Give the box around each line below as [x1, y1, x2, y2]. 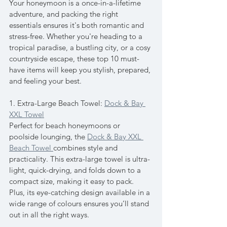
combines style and [53, 143, 120, 153]
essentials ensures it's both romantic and [9, 20, 146, 30]
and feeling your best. [9, 76, 82, 86]
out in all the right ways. [9, 210, 89, 219]
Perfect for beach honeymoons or [9, 121, 122, 130]
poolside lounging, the [9, 132, 87, 141]
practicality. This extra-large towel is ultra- [9, 154, 150, 164]
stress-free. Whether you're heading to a [9, 31, 144, 41]
